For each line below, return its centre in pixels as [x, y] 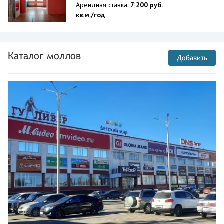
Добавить [192, 58]
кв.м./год [90, 15]
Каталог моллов [44, 56]
